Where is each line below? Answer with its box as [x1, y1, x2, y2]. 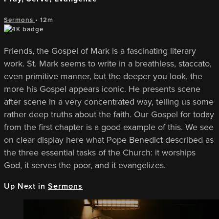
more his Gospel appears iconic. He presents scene [4, 83, 200, 96]
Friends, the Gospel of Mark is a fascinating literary [4, 44, 196, 58]
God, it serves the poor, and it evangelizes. [4, 159, 166, 172]
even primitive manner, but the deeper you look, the [4, 70, 202, 83]
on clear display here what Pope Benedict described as [4, 133, 214, 147]
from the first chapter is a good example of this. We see [4, 121, 214, 134]
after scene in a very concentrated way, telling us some [4, 95, 214, 109]
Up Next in [4, 180, 48, 192]
